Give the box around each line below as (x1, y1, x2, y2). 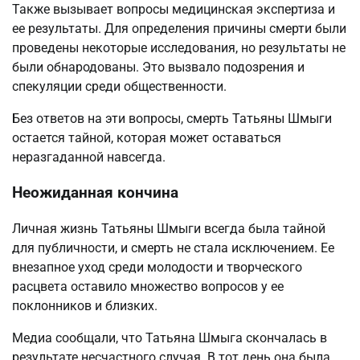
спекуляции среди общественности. (12, 78, 227, 94)
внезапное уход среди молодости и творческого (12, 259, 302, 275)
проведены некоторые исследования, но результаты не (12, 39, 346, 55)
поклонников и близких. (12, 297, 157, 313)
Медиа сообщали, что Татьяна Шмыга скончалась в (12, 329, 327, 346)
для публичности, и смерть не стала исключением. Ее (12, 239, 334, 256)
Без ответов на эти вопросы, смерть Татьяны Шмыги (12, 110, 332, 126)
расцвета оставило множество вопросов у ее (12, 278, 284, 294)
